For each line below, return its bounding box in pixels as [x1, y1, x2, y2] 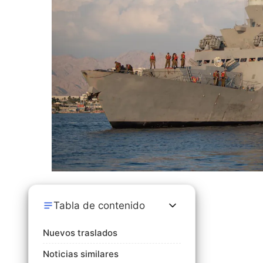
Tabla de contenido [53, 200, 145, 212]
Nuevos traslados [43, 227, 117, 239]
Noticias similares [43, 248, 119, 260]
